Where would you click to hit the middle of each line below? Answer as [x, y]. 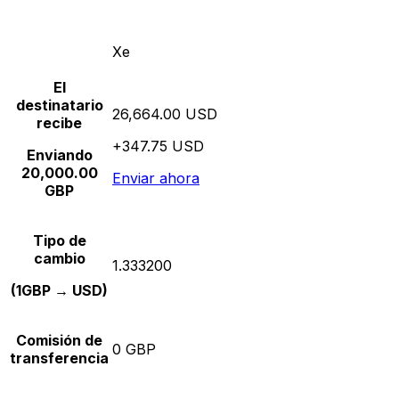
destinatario [59, 106]
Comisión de [59, 341]
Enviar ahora [156, 179]
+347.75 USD [158, 147]
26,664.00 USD [165, 114]
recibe [59, 123]
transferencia [59, 358]
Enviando [59, 155]
